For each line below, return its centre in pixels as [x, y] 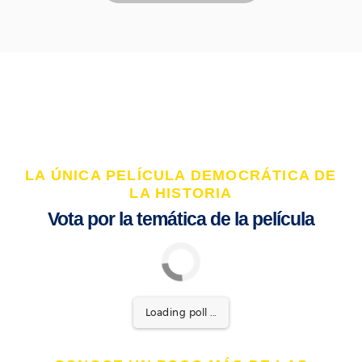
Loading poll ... [181, 313]
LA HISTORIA [181, 194]
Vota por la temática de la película [181, 219]
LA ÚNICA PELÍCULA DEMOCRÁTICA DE [181, 176]
